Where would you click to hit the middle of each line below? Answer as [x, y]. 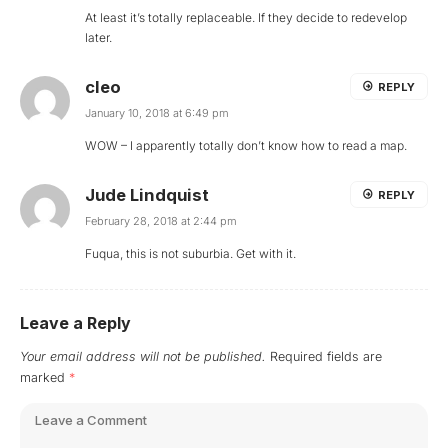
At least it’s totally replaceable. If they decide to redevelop [246, 17]
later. [98, 37]
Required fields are [326, 356]
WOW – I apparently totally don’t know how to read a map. [246, 145]
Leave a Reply [75, 322]
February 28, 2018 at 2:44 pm [161, 220]
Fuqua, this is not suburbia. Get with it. [190, 253]
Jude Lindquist [147, 194]
